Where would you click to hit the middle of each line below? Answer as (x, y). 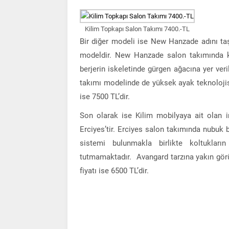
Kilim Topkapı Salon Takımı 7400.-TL (138, 29)
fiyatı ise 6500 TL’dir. (114, 170)
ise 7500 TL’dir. (105, 96)
